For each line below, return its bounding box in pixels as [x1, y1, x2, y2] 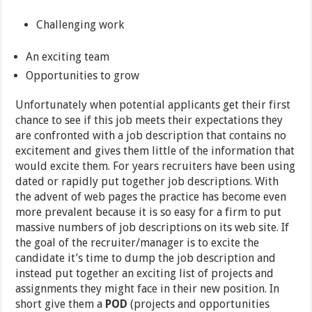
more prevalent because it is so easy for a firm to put [15, 205, 282, 219]
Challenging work [36, 18, 125, 32]
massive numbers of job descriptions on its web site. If [15, 221, 290, 235]
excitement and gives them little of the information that [15, 144, 295, 158]
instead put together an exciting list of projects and [15, 267, 274, 281]
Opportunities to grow [26, 69, 140, 83]
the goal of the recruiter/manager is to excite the [15, 236, 260, 250]
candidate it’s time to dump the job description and [15, 251, 276, 265]
